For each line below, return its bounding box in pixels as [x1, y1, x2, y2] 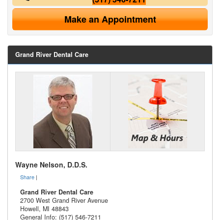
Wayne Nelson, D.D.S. [15, 159, 87, 169]
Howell [20, 204, 39, 213]
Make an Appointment [64, 12, 156, 26]
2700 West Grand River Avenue [20, 195, 108, 205]
